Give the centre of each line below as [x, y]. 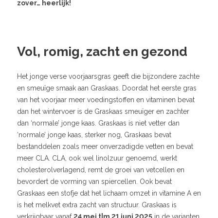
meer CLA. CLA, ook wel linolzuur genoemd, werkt [97, 158]
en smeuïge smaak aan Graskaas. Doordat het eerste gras [107, 88]
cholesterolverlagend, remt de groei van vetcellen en [101, 170]
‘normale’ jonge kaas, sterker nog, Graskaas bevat [94, 135]
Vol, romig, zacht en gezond [102, 51]
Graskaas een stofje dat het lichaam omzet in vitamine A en [109, 193]
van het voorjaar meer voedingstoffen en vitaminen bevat [106, 100]
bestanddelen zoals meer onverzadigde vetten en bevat [105, 146]
